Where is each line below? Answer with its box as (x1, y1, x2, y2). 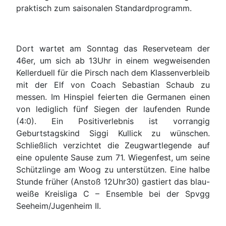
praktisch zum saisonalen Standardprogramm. (16, 3, 192, 14)
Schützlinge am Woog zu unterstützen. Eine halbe (16, 164, 210, 175)
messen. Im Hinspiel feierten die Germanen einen (16, 92, 210, 102)
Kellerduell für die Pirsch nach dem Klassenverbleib (16, 68, 210, 78)
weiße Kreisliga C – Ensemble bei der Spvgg (16, 189, 210, 199)
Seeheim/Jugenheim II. (16, 201, 101, 211)
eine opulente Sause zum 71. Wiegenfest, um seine (16, 152, 210, 163)
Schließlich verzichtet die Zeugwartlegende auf (16, 140, 210, 151)
